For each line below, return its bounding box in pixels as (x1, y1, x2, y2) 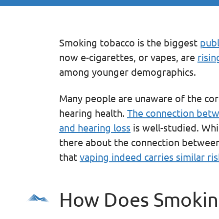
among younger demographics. (59, 65, 196, 78)
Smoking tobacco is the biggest (59, 36, 200, 48)
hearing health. (59, 106, 127, 119)
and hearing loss (59, 121, 131, 133)
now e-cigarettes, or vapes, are (59, 50, 197, 63)
